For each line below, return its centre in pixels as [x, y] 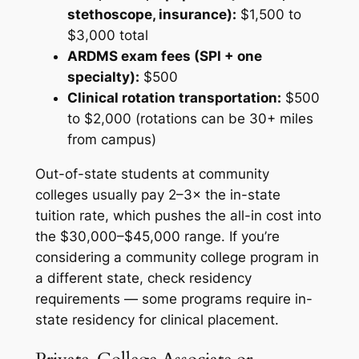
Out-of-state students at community [152, 173]
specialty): [103, 77]
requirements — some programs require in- [173, 298]
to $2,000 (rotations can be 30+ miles [190, 119]
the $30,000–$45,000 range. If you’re [157, 236]
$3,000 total [107, 36]
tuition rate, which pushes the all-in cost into [178, 215]
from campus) [111, 140]
